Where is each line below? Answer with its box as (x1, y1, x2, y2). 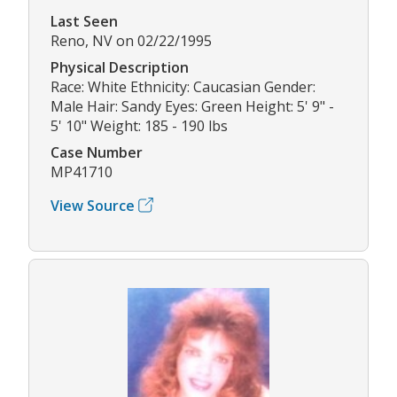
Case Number (51, 142, 143, 162)
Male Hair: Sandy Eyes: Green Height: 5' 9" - (51, 96, 334, 116)
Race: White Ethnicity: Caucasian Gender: (51, 76, 315, 97)
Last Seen (51, 11, 118, 31)
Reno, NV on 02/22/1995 (51, 30, 212, 51)
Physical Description (51, 57, 189, 77)
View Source (51, 195, 135, 215)
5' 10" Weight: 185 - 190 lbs (51, 115, 228, 136)
